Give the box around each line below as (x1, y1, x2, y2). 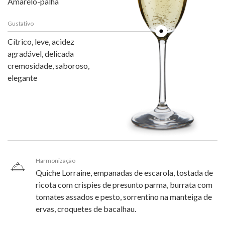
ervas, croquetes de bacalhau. (36, 203, 136, 213)
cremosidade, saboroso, (8, 60, 89, 70)
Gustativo (8, 19, 34, 27)
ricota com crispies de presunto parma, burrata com (36, 179, 212, 189)
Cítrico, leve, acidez (8, 36, 74, 46)
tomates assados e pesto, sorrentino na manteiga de (36, 191, 212, 201)
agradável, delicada (8, 48, 74, 58)
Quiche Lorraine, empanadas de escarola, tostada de (36, 167, 213, 177)
